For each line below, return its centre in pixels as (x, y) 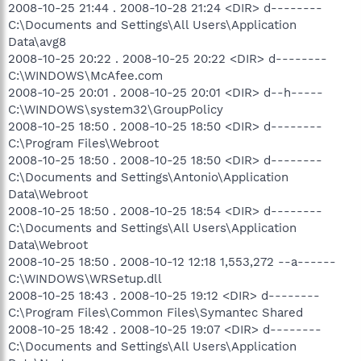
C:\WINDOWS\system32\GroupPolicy (116, 110)
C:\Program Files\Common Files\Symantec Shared (156, 313)
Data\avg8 (37, 42)
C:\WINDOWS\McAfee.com (85, 76)
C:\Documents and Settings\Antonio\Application (148, 177)
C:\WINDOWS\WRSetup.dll (85, 279)
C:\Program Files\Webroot (83, 143)
